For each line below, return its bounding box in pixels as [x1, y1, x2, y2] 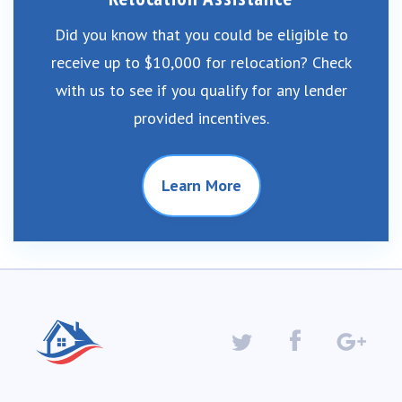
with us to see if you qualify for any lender [55, 80, 347, 101]
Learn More [161, 175, 241, 197]
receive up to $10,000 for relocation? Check [50, 52, 352, 74]
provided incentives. [133, 108, 269, 129]
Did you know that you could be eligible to [54, 24, 348, 46]
